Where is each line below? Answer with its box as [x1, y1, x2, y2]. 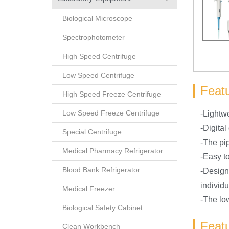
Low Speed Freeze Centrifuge [62, 108, 159, 117]
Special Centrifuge [62, 127, 122, 136]
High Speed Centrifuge [62, 52, 136, 60]
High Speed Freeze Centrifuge [62, 89, 161, 98]
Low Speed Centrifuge [62, 71, 134, 79]
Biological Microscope [62, 14, 132, 22]
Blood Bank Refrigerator [62, 165, 140, 174]
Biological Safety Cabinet [62, 203, 143, 212]
